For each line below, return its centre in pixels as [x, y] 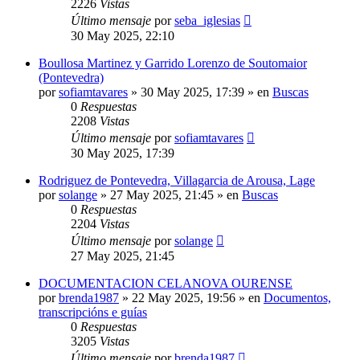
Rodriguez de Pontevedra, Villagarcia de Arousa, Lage [177, 180]
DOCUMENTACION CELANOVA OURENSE [166, 283]
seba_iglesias [207, 20]
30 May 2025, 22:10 [123, 35]
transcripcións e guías [93, 312]
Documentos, [297, 297]
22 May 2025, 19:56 [184, 297]
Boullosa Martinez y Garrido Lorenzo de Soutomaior [173, 63]
